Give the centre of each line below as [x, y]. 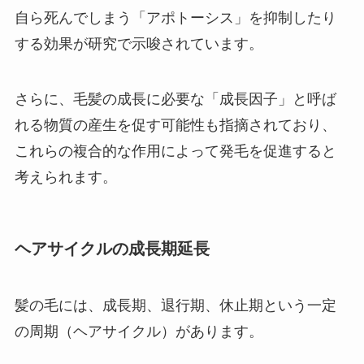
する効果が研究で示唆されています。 [139, 44]
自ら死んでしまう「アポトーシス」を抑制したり [175, 18]
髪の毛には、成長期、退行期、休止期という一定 [175, 305]
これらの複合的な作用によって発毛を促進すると [175, 151]
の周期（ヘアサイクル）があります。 [139, 331]
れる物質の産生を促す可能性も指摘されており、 [175, 125]
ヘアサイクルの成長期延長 [112, 249]
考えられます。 [65, 177]
